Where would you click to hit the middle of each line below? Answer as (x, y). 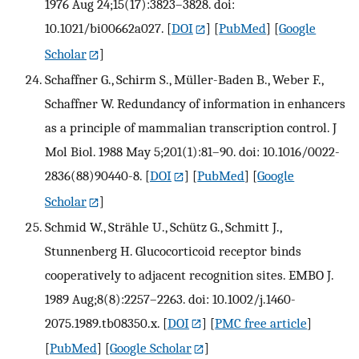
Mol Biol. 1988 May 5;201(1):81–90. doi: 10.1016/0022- (192, 151)
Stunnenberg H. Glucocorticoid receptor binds (173, 250)
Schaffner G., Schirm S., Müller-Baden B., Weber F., (184, 79)
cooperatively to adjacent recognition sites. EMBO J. (189, 274)
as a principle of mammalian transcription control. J (191, 127)
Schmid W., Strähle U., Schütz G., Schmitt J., (163, 226)
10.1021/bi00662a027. (104, 28)
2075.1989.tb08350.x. (102, 323)
